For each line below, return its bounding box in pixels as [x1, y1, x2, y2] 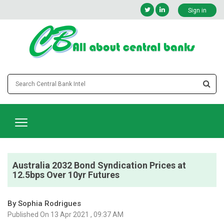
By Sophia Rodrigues [7, 198, 81, 208]
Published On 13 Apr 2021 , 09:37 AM [7, 210, 123, 218]
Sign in [188, 6, 206, 14]
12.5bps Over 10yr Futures [12, 169, 119, 180]
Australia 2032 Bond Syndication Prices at [12, 159, 186, 170]
